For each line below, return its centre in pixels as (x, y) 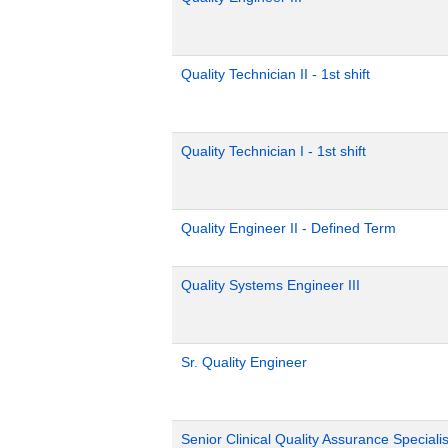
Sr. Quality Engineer (244, 362)
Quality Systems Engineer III (270, 285)
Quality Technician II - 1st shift (275, 74)
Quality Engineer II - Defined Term (288, 228)
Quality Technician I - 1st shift (273, 151)
